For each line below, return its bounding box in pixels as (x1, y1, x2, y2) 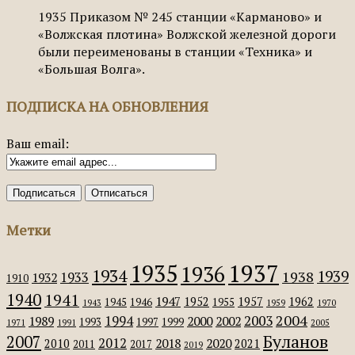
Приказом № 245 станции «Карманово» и (70, 7, 322, 25)
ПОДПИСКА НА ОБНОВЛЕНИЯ (6, 96, 208, 116)
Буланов (263, 329, 328, 353)
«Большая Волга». (38, 59, 145, 78)
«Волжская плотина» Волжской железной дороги (38, 25, 336, 43)
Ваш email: (6, 134, 69, 152)
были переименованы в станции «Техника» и (38, 42, 312, 60)
